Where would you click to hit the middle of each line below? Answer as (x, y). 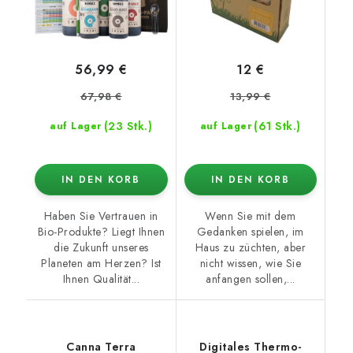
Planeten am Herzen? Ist (101, 263)
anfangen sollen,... (251, 279)
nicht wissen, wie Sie (250, 263)
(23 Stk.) (128, 126)
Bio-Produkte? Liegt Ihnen (101, 231)
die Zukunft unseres (101, 247)
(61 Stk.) (277, 126)
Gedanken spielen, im (250, 231)
